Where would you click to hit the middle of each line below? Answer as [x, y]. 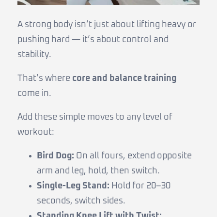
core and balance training [124, 79]
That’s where [45, 79]
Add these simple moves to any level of [95, 117]
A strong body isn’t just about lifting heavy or [107, 25]
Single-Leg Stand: [73, 186]
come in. [34, 94]
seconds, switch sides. [81, 201]
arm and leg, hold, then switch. [98, 171]
